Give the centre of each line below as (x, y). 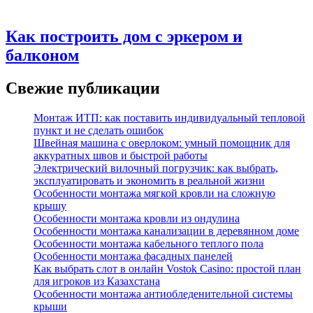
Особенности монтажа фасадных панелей (133, 256)
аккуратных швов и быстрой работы (121, 155)
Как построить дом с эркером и (124, 37)
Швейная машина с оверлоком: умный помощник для (162, 143)
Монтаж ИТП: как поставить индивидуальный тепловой (169, 117)
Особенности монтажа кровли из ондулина (137, 218)
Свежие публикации (83, 88)
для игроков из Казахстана (97, 281)
